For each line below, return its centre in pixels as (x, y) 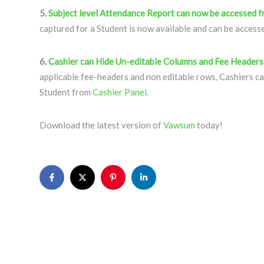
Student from (66, 92)
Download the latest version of (101, 125)
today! (210, 125)
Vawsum (180, 125)
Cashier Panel (120, 92)
